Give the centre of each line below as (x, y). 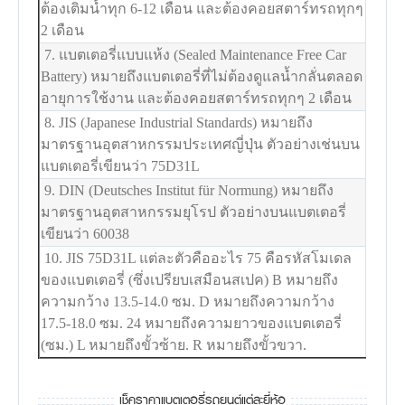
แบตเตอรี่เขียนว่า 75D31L (121, 166)
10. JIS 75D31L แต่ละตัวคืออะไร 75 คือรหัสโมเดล (197, 259)
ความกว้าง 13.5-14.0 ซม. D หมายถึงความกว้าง (188, 302)
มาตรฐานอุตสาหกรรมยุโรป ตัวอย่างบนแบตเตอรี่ (194, 212)
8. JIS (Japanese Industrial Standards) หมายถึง (177, 123)
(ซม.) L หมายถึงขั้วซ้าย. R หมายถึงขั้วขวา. (174, 345)
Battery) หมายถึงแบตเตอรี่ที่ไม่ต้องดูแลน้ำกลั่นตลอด (202, 77)
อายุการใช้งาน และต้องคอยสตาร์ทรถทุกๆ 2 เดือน (197, 99)
